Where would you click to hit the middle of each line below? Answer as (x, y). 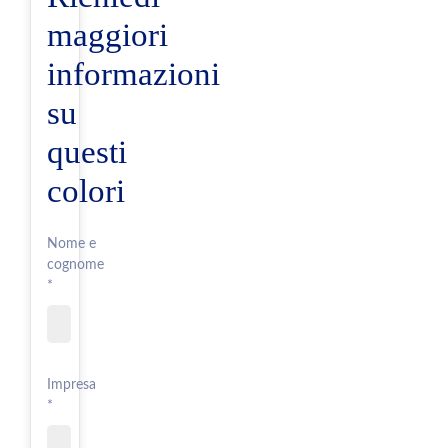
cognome (75, 264)
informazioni (133, 73)
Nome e (71, 243)
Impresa (71, 384)
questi (87, 151)
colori (86, 190)
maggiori (107, 34)
